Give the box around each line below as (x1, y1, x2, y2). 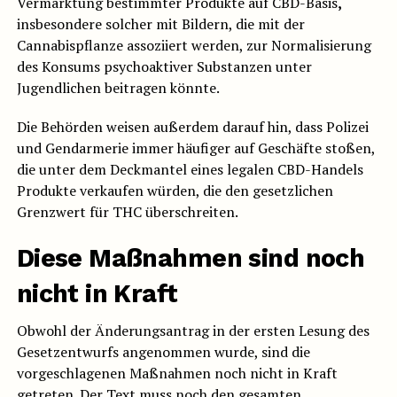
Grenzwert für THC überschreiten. (16, 202, 238, 222)
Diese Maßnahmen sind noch (16, 243, 365, 274)
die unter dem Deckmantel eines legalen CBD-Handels (16, 160, 363, 180)
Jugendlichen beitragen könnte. (16, 78, 220, 98)
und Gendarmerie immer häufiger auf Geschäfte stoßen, (16, 138, 375, 159)
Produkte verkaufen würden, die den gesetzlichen (16, 181, 333, 201)
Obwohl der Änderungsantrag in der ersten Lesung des (16, 321, 370, 341)
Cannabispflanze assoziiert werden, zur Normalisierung (16, 35, 371, 56)
